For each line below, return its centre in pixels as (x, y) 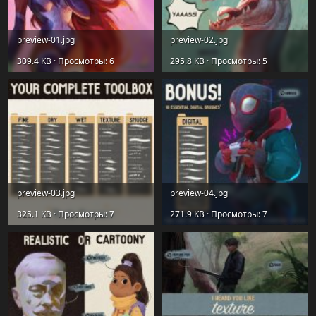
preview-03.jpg (46, 193)
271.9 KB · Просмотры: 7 (219, 214)
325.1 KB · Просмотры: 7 (66, 214)
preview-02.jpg (199, 39)
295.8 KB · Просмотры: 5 (219, 61)
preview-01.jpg (46, 39)
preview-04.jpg (199, 193)
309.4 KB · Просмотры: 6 (66, 61)
